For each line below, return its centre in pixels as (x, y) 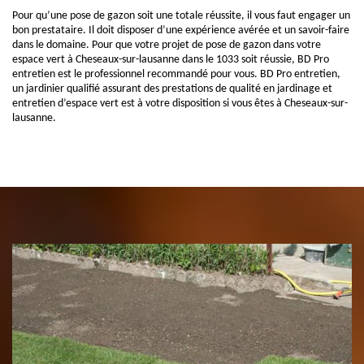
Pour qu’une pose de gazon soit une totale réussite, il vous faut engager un (181, 16)
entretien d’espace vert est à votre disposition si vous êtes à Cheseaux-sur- (180, 104)
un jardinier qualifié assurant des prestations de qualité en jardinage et (172, 89)
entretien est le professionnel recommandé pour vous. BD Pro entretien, (176, 74)
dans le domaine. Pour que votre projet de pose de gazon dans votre (167, 45)
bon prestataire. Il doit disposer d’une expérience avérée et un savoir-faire (181, 30)
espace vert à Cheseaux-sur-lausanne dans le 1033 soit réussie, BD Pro (171, 60)
